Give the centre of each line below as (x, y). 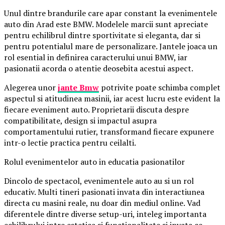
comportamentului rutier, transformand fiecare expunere (109, 132)
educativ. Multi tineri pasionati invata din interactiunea (104, 192)
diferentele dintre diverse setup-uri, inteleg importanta (105, 214)
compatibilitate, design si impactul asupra (80, 121)
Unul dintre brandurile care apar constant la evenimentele (110, 13)
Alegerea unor (31, 88)
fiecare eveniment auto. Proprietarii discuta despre (96, 110)
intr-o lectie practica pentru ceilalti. (70, 143)
